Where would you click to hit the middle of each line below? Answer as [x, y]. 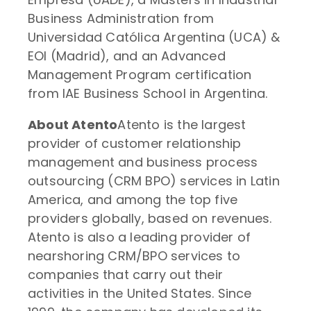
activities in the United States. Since [140, 293]
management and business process [143, 162]
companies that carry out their [125, 275]
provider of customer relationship [135, 143]
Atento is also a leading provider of [140, 237]
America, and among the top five [133, 200]
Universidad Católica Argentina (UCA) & [154, 37]
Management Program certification [140, 75]
